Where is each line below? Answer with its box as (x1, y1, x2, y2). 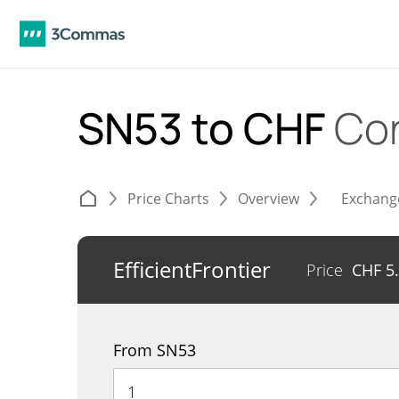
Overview (238, 189, 299, 208)
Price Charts (127, 189, 209, 208)
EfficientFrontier (113, 255, 271, 284)
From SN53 (113, 339, 196, 361)
